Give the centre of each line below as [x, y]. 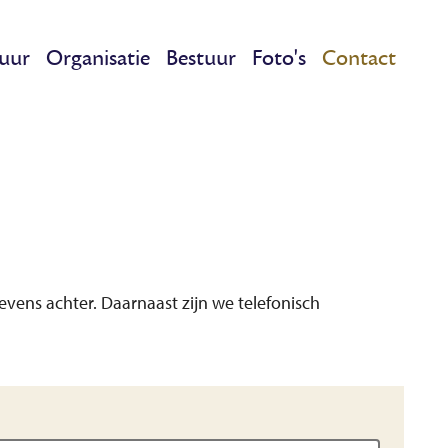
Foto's [279, 57]
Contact [359, 57]
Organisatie [98, 57]
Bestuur [201, 57]
